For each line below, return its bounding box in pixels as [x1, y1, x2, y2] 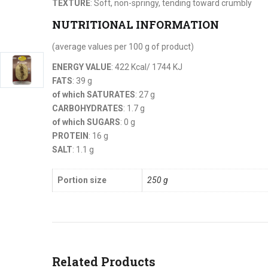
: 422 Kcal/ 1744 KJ [111, 62, 182, 72]
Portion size [57, 175, 106, 185]
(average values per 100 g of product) [52, 41, 194, 51]
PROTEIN [52, 131, 89, 141]
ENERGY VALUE [52, 62, 111, 72]
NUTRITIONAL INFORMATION [52, 17, 219, 32]
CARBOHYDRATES [52, 103, 123, 114]
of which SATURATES [52, 90, 135, 100]
